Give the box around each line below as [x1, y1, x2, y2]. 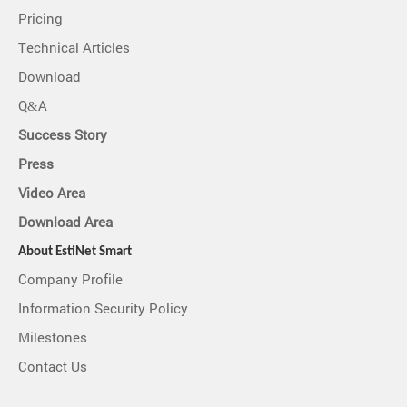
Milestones [18, 331, 87, 346]
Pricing [18, 12, 63, 27]
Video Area [18, 186, 85, 202]
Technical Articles [18, 41, 130, 56]
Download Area [18, 215, 113, 231]
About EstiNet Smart [18, 245, 132, 260]
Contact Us [18, 360, 87, 375]
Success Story [18, 128, 107, 144]
